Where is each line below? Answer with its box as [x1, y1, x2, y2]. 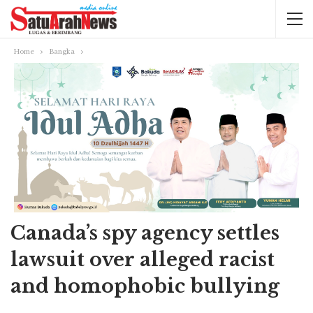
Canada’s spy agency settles [10, 221, 279, 245]
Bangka [49, 48, 75, 55]
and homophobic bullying [10, 275, 279, 298]
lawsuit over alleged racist [10, 248, 275, 272]
